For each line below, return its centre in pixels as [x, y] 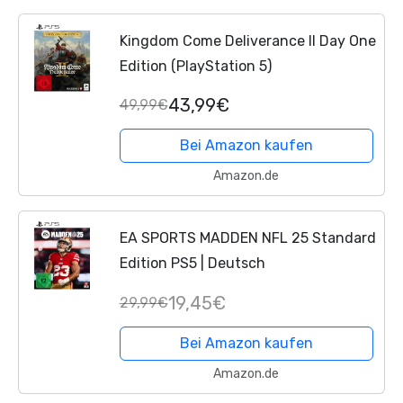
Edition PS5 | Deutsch [192, 264]
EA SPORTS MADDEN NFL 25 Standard [247, 238]
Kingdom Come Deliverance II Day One [247, 40]
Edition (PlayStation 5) [195, 66]
